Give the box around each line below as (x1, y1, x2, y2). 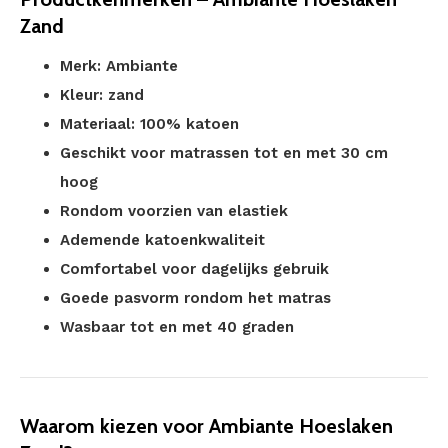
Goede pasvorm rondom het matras (60, 289, 331, 307)
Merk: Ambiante (60, 57, 178, 75)
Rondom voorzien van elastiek (60, 202, 288, 220)
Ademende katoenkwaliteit (60, 231, 265, 249)
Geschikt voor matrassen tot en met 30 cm (60, 144, 388, 162)
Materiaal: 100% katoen (60, 115, 239, 133)
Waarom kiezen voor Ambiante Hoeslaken (20, 414, 393, 438)
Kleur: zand (60, 86, 144, 104)
